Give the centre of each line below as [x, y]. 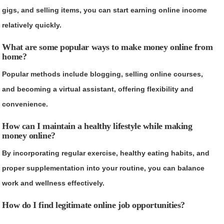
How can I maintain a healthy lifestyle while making [97, 126]
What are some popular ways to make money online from [107, 47]
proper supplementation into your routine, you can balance [103, 168]
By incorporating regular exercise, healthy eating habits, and [106, 153]
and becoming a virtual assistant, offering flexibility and [98, 89]
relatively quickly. [32, 25]
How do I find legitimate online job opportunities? [93, 205]
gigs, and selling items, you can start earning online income [105, 10]
